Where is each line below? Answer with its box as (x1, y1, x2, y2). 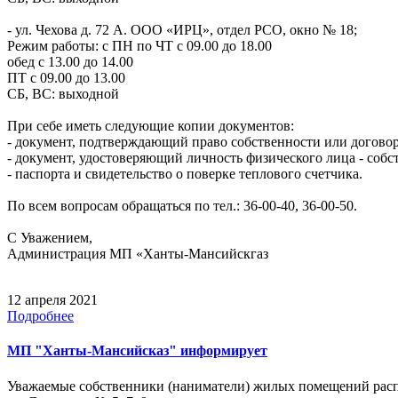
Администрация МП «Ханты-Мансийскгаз (7, 246, 268, 262)
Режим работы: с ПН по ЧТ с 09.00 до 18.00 (7, 38, 272, 54)
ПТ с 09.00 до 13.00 (7, 70, 125, 86)
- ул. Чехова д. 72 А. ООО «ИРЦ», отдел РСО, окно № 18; (7, 22, 357, 38)
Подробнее (7, 308, 74, 324)
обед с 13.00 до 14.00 (7, 54, 133, 70)
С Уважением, (7, 230, 92, 246)
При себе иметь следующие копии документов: (7, 118, 294, 134)
